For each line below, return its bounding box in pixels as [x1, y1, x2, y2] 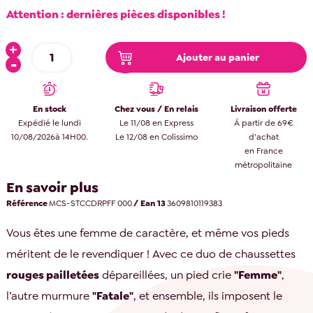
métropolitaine [235, 159, 293, 171]
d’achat [248, 131, 279, 143]
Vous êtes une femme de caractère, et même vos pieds [6, 225, 290, 240]
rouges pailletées [6, 267, 100, 282]
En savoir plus [6, 178, 99, 197]
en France [244, 145, 283, 157]
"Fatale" [92, 288, 134, 303]
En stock [32, 103, 66, 115]
